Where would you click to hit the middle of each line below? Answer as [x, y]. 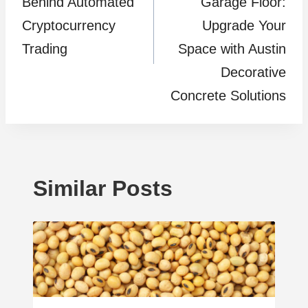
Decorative [253, 72]
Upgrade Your [244, 25]
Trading [45, 48]
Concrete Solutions [228, 95]
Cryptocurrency [69, 25]
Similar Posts [103, 188]
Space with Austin [232, 48]
